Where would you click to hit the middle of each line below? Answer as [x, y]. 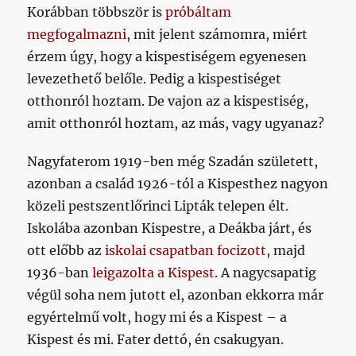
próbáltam [199, 12]
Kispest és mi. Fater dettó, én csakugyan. [156, 339]
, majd [286, 250]
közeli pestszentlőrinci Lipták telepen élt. [158, 205]
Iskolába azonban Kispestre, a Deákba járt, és [170, 228]
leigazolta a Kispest [154, 272]
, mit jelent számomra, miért [217, 34]
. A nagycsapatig [266, 272]
